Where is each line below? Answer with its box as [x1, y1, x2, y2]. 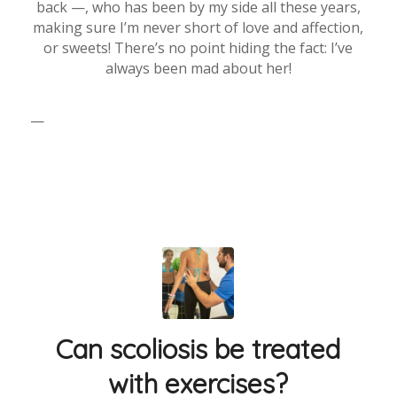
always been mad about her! [105, 58, 292, 78]
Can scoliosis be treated [56, 331, 341, 366]
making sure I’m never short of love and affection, [33, 17, 364, 37]
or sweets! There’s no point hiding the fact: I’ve [43, 37, 354, 58]
